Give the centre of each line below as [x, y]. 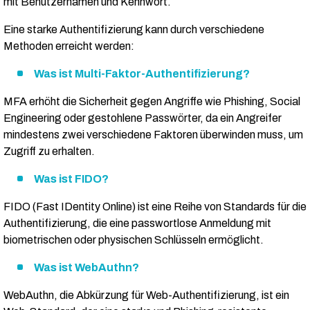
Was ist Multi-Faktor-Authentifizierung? [142, 74]
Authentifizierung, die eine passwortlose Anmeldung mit [137, 224]
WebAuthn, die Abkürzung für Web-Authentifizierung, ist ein [146, 295]
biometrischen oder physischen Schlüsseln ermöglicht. [134, 240]
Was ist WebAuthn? [86, 268]
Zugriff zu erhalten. [49, 152]
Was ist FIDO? [71, 179]
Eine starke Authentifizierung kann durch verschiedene [134, 30]
